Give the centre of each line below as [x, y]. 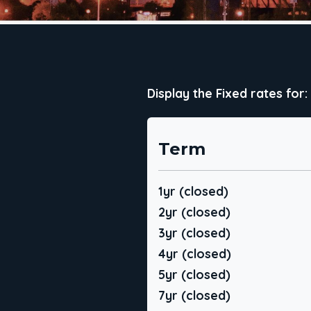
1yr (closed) [193, 191]
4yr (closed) [195, 253]
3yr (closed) [194, 233]
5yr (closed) [194, 274]
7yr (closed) [194, 295]
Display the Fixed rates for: [227, 93]
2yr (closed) [194, 212]
